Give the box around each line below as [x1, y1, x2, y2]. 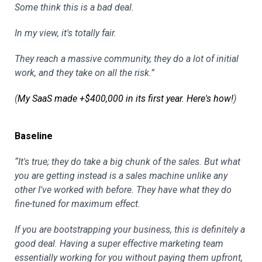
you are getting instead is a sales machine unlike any [15, 170, 227, 181]
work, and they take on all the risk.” [15, 67, 154, 78]
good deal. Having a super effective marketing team [15, 237, 223, 249]
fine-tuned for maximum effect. [15, 198, 140, 209]
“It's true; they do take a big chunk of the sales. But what [15, 156, 240, 167]
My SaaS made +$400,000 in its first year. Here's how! [18, 92, 233, 104]
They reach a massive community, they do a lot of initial [15, 53, 239, 64]
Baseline [15, 130, 53, 142]
